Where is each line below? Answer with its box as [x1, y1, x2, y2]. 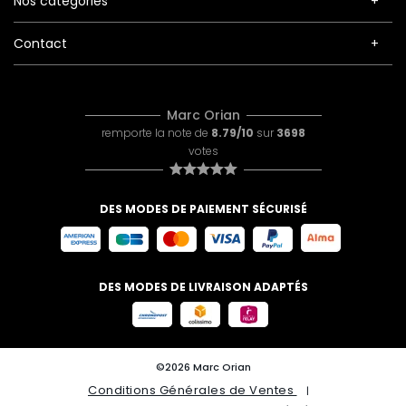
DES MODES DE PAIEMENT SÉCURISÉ [99, 201, 307, 217]
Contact [14, 34, 67, 53]
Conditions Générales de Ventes [88, 382, 297, 399]
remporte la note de [101, 125, 211, 140]
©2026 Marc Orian [155, 360, 251, 374]
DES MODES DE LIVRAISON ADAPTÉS [98, 279, 308, 295]
